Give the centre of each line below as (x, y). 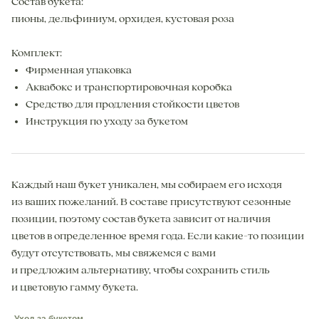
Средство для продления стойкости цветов (132, 105)
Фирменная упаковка (79, 71)
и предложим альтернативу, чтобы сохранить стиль (141, 271)
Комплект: (37, 54)
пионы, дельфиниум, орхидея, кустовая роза (123, 20)
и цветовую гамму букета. (75, 288)
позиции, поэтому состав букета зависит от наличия (141, 220)
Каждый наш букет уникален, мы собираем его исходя (147, 185)
